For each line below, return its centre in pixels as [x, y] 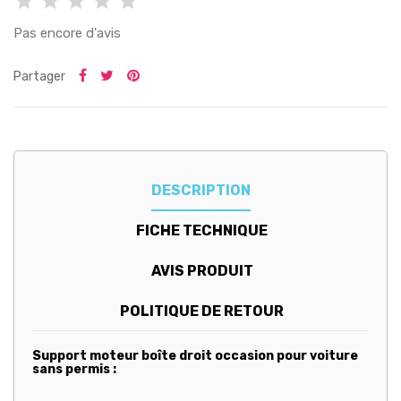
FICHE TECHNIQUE [202, 230]
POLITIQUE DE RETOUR [202, 311]
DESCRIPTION [200, 190]
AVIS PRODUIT [202, 270]
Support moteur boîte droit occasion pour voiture [195, 355]
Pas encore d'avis [67, 33]
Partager [39, 76]
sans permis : [74, 369]
